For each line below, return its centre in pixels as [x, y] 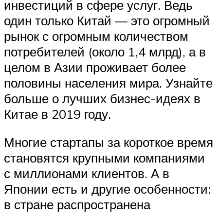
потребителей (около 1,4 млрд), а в [105, 52]
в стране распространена [77, 204]
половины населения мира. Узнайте [108, 83]
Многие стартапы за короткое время [109, 142]
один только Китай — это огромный [107, 21]
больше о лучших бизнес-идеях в [102, 99]
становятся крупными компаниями [104, 157]
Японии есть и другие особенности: [107, 189]
